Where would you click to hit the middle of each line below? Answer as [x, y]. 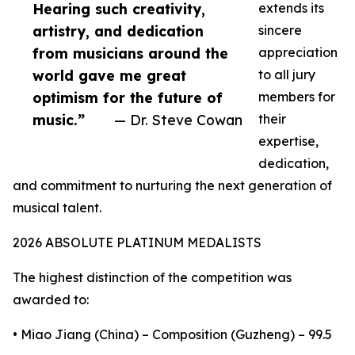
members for [297, 97]
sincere [280, 31]
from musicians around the [130, 53]
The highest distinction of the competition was [152, 278]
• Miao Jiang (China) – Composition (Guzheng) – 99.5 [172, 335]
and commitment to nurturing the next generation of [172, 186]
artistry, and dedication [118, 31]
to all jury [287, 75]
